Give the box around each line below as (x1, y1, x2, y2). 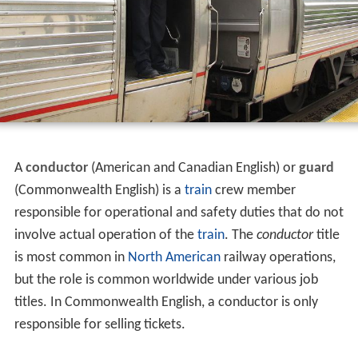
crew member (211, 183, 296, 199)
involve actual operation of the (14, 228, 197, 244)
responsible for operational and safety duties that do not (14, 205, 344, 221)
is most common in (14, 250, 128, 266)
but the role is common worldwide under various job (14, 272, 318, 288)
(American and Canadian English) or (87, 161, 299, 177)
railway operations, (220, 250, 336, 266)
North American (127, 250, 221, 266)
